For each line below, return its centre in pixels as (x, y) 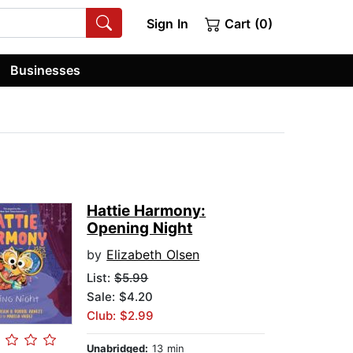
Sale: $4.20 (120, 297)
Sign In (167, 24)
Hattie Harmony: (147, 211)
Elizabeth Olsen (153, 255)
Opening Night (140, 229)
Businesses (46, 70)
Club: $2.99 (121, 316)
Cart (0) (247, 24)
